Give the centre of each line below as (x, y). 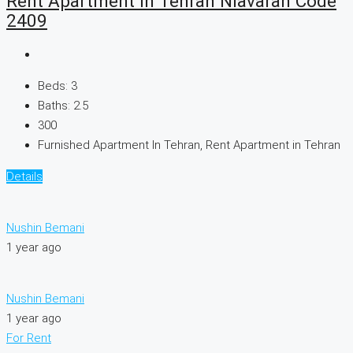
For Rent (29, 338)
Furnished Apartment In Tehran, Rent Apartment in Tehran (189, 145)
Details (24, 177)
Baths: (54, 106)
